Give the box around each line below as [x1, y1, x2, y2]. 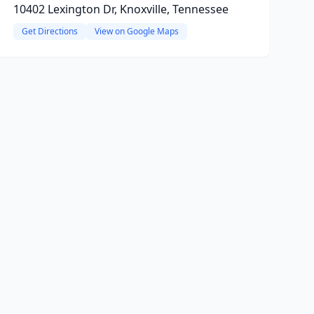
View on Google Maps [94, 25, 179, 37]
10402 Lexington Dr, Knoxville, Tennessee [13, 1, 228, 17]
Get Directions [21, 25, 78, 37]
